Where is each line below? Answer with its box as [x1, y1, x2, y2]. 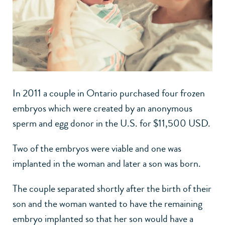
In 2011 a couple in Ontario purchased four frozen [13, 85, 205, 100]
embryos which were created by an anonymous [13, 100, 192, 116]
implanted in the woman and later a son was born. [13, 156, 201, 171]
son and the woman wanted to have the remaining [13, 196, 202, 211]
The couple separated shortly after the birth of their [13, 181, 211, 196]
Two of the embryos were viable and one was [13, 141, 181, 156]
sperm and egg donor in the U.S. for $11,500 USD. [13, 116, 210, 131]
